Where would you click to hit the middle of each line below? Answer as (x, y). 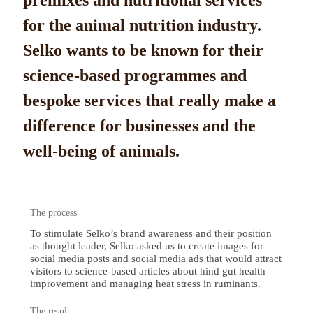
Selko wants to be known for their (143, 50)
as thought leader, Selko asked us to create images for (146, 246)
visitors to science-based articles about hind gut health (147, 271)
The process (53, 213)
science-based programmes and (134, 75)
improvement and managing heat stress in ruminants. (145, 284)
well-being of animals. (101, 151)
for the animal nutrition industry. (142, 25)
